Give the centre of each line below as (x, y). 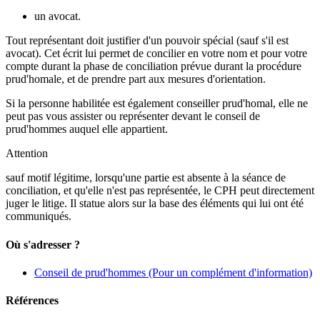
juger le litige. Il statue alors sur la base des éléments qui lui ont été (155, 204)
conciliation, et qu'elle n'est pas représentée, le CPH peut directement (160, 191)
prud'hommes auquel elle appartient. (87, 129)
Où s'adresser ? (43, 244)
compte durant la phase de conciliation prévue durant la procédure (154, 66)
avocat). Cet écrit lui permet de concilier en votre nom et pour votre (156, 54)
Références (32, 301)
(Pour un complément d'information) (229, 272)
